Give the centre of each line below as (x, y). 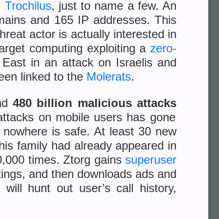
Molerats (109, 77)
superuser (151, 160)
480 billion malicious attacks (95, 103)
